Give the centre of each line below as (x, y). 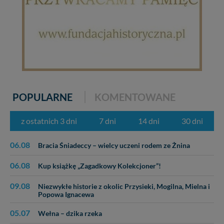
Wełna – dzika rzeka (70, 214)
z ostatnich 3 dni (49, 121)
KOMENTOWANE (135, 97)
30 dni (192, 121)
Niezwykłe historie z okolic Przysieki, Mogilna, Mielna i (124, 187)
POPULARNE (42, 97)
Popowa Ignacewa (66, 195)
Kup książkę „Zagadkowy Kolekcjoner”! (99, 166)
